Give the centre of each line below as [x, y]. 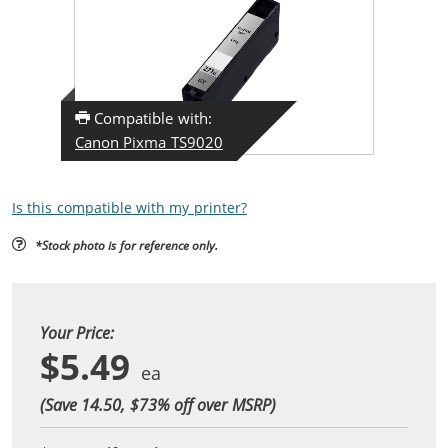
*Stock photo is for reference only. [126, 244]
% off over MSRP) [216, 404]
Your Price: [77, 332]
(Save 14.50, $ [89, 404]
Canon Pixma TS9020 [149, 141]
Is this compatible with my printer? [129, 207]
